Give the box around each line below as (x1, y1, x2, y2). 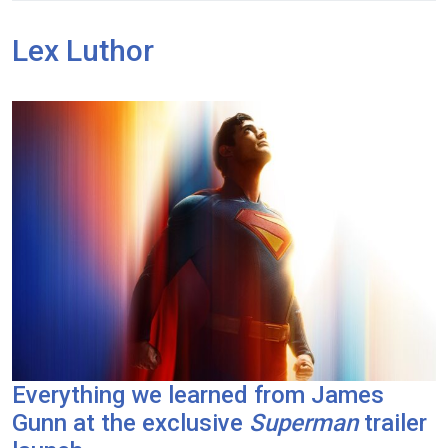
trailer (358, 408, 427, 437)
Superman (249, 408, 358, 437)
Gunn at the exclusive (12, 408, 249, 437)
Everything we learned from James (12, 380, 384, 409)
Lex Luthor (12, 32, 154, 68)
